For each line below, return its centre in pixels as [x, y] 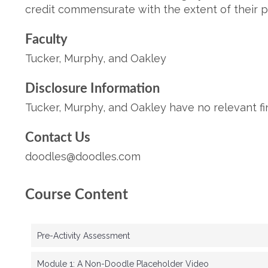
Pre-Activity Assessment [83, 236]
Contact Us [58, 138]
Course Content [77, 195]
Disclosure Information [92, 89]
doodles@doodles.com [83, 156]
